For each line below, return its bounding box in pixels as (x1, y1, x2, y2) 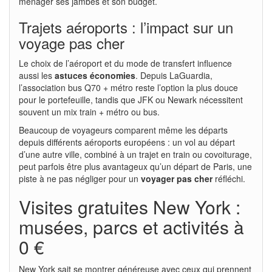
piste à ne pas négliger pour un (19, 172, 141, 185)
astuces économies (55, 69, 135, 81)
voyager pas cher (141, 172, 212, 185)
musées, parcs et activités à (19, 213, 244, 240)
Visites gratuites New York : (19, 193, 240, 220)
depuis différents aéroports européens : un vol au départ (19, 135, 235, 148)
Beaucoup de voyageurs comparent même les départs (19, 123, 228, 136)
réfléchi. (212, 172, 245, 185)
